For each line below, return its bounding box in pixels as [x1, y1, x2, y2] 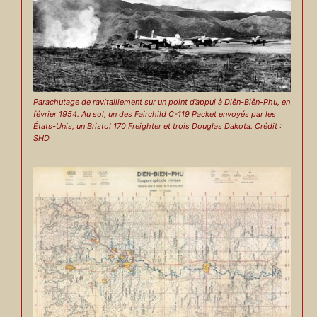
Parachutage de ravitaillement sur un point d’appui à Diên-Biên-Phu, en [33, 97, 290, 108]
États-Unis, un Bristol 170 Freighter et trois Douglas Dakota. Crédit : [33, 121, 282, 132]
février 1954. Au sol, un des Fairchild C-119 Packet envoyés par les [33, 109, 276, 120]
